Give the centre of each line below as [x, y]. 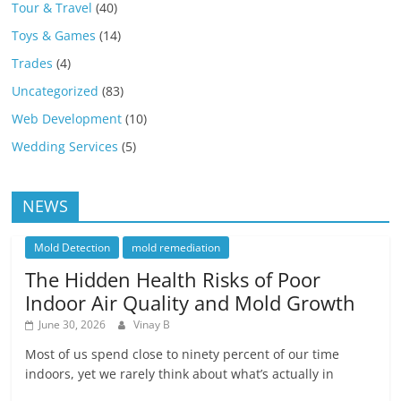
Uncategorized [55, 90]
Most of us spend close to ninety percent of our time [183, 354]
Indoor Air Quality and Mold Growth [191, 302]
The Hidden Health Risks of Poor [173, 279]
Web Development [67, 118]
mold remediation [176, 247]
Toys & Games [54, 35]
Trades [33, 63]
